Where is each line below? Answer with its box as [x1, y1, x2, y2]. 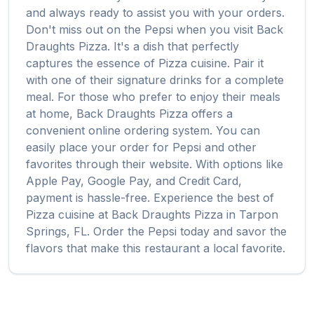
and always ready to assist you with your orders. [26, 6, 285, 20]
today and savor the [177, 224, 287, 238]
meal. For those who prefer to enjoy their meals [26, 90, 280, 104]
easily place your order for [26, 140, 172, 154]
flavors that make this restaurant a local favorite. [26, 241, 285, 255]
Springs [26, 224, 67, 238]
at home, [26, 107, 76, 121]
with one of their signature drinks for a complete [26, 73, 284, 87]
